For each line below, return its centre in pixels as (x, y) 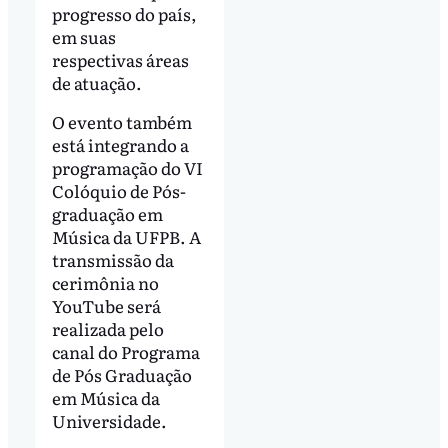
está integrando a (120, 145)
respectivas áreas (120, 59)
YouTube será (106, 306)
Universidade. (109, 421)
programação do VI (127, 168)
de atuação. (96, 82)
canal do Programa (125, 352)
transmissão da (112, 260)
